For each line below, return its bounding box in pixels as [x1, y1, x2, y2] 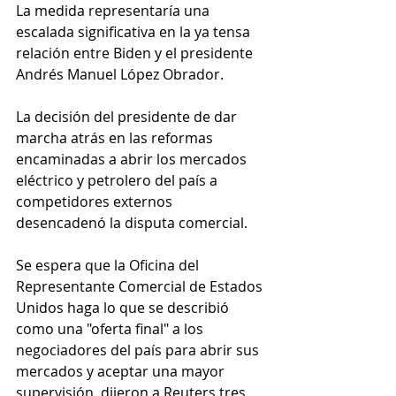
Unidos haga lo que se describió [16, 298, 232, 318]
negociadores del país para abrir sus [16, 340, 263, 361]
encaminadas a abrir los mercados [16, 149, 250, 170]
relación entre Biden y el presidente [16, 43, 256, 64]
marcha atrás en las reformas [16, 128, 217, 148]
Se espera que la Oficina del [16, 255, 202, 276]
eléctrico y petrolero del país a [16, 171, 221, 191]
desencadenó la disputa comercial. [16, 213, 247, 233]
